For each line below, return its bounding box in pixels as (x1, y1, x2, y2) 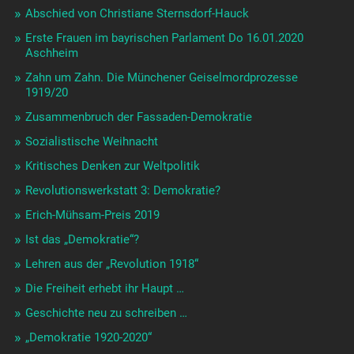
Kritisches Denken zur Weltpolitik (24, 159, 200, 174)
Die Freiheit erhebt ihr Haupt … (24, 281, 184, 296)
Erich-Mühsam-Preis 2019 (24, 208, 160, 223)
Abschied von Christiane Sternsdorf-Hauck (24, 6, 249, 21)
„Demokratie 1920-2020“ (24, 330, 152, 345)
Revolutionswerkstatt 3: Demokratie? (24, 183, 220, 198)
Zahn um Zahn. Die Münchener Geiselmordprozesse (24, 70, 298, 85)
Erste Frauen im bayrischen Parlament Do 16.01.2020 (24, 31, 303, 46)
